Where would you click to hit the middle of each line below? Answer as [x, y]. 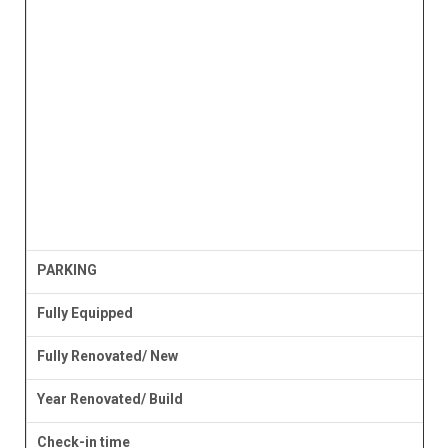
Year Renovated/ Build [109, 399]
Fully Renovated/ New [107, 356]
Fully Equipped [84, 313]
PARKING [66, 270]
